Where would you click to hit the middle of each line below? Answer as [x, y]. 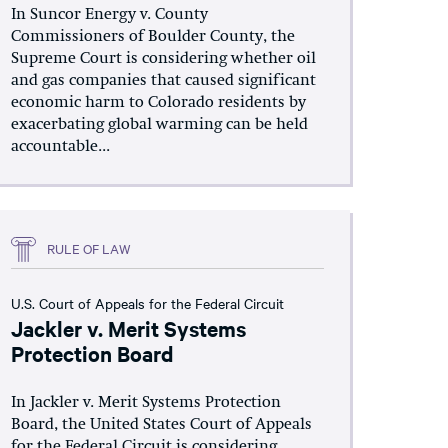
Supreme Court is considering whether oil [163, 58]
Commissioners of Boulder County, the [152, 36]
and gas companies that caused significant [163, 80]
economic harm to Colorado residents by [158, 102]
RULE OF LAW [88, 248]
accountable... [60, 146]
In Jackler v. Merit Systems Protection [145, 402]
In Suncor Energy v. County [109, 14]
